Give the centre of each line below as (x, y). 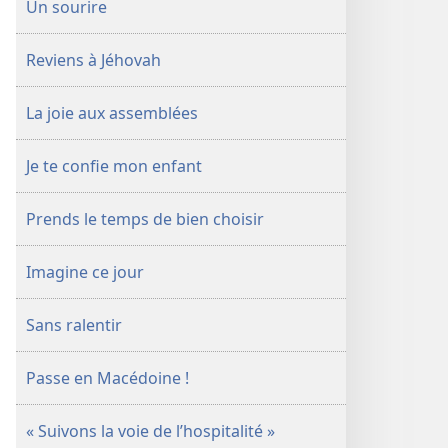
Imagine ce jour (85, 272)
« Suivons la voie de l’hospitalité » (150, 431)
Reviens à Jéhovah (93, 60)
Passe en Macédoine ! (107, 378)
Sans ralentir (74, 325)
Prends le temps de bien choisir (145, 219)
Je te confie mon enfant (114, 166)
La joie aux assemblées (112, 113)
